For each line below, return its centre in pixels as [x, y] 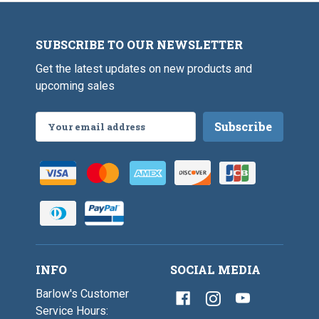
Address [57, 137]
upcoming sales [75, 86]
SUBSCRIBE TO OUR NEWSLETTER [139, 45]
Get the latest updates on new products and [144, 69]
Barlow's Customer [82, 294]
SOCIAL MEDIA [215, 270]
